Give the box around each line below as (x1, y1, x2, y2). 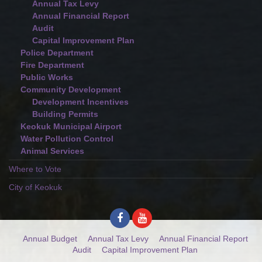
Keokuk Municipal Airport (20, 122, 122, 131)
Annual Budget (22, 234, 77, 243)
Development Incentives (32, 97, 129, 106)
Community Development (20, 85, 121, 94)
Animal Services (20, 146, 84, 156)
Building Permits (32, 109, 98, 119)
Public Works (20, 73, 73, 82)
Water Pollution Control (20, 134, 113, 143)
